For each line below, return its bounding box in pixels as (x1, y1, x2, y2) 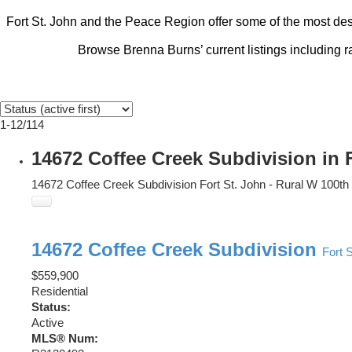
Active (31, 317, 64, 330)
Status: (31, 301, 71, 314)
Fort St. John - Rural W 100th (200, 178, 349, 192)
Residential (31, 285, 88, 299)
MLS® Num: (31, 332, 98, 346)
